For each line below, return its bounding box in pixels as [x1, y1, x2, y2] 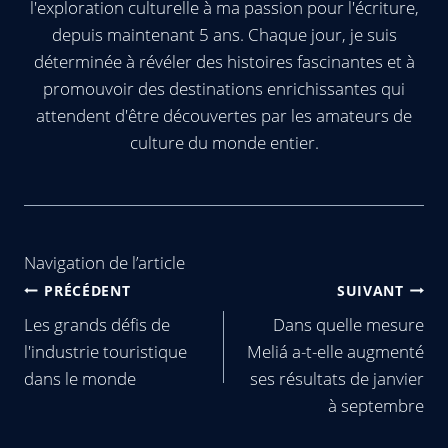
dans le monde [24, 367, 136, 391]
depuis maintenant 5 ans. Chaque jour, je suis [51, 23, 397, 47]
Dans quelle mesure [273, 313, 424, 337]
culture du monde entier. [129, 131, 319, 155]
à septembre [328, 394, 424, 418]
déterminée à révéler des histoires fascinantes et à [33, 50, 415, 74]
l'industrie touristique [24, 340, 187, 364]
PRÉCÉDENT [44, 280, 131, 300]
